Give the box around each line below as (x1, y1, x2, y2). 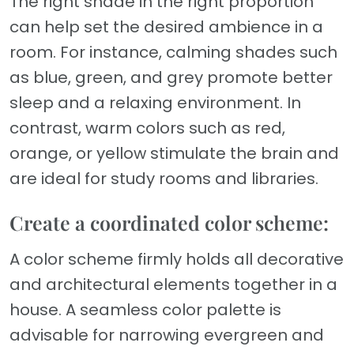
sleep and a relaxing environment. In (9, 92, 301, 115)
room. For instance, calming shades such (9, 41, 337, 64)
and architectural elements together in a (9, 273, 337, 296)
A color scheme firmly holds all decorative (9, 248, 344, 271)
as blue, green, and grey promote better (9, 66, 333, 89)
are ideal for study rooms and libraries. (9, 168, 318, 190)
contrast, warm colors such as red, (9, 117, 285, 140)
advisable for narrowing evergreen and (9, 324, 324, 347)
